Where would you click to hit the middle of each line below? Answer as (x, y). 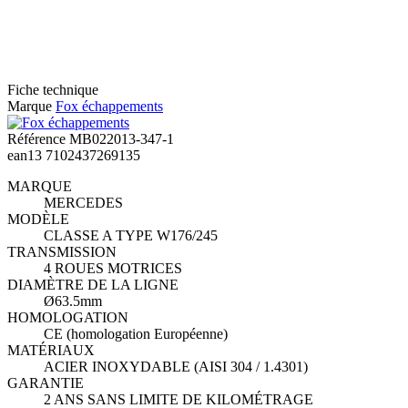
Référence (36, 138)
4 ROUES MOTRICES (113, 268)
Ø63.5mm (73, 301)
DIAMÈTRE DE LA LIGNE (93, 284)
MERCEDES (83, 202)
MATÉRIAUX (51, 350)
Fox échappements (109, 106)
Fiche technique (53, 89)
